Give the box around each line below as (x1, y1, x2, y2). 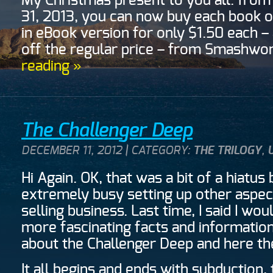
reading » (21, 58, 81, 74)
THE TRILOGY (193, 144, 261, 157)
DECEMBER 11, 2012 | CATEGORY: (21, 144, 193, 157)
